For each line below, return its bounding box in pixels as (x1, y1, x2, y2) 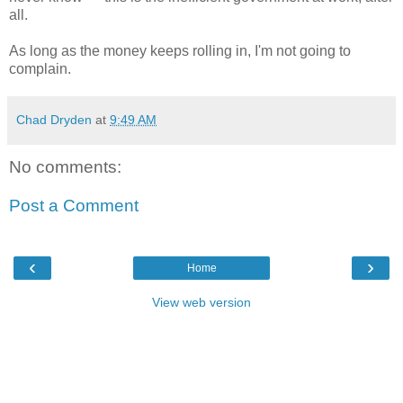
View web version (152, 294, 251, 309)
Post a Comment (9, 196, 139, 216)
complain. (9, 60, 71, 76)
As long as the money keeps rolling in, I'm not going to (9, 42, 351, 58)
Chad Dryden (16, 112, 92, 127)
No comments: (9, 157, 121, 176)
